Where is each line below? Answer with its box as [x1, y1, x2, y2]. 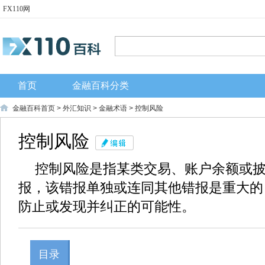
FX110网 [3, 5, 30, 13]
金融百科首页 [12, 104, 55, 112]
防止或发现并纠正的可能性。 [18, 199, 195, 214]
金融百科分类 [72, 80, 129, 91]
